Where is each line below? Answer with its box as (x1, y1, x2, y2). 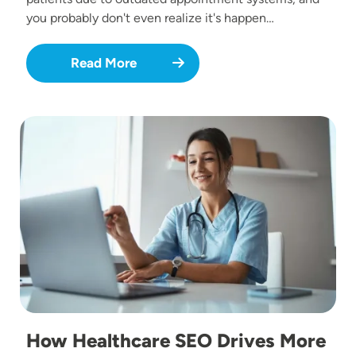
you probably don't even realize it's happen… (26, 10, 274, 25)
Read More (70, 54, 137, 71)
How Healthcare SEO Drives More (26, 328, 326, 352)
